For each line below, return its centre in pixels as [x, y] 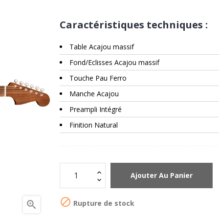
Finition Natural [94, 125]
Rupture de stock [103, 203]
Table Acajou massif [102, 46]
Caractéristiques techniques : [134, 24]
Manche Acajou [95, 93]
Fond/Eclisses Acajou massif [114, 62]
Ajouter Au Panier [162, 175]
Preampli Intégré [96, 109]
